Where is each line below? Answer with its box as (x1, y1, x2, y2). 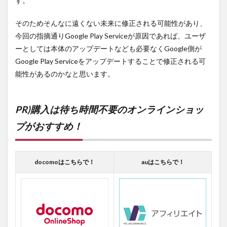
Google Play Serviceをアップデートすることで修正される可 (15, 57, 206, 66)
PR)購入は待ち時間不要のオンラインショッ (15, 104, 204, 116)
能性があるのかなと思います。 (15, 69, 115, 79)
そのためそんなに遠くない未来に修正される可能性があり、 (15, 19, 207, 28)
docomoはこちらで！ (34, 158, 95, 166)
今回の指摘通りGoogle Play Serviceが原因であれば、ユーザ (15, 31, 206, 41)
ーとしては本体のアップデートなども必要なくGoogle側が (15, 44, 202, 53)
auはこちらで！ (141, 158, 184, 166)
